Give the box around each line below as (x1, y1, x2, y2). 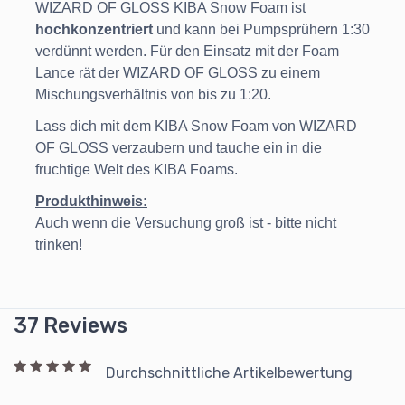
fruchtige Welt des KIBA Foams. (35, 161, 238, 177)
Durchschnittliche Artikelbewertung (106, 364, 353, 382)
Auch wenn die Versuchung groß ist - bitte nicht (35, 214, 336, 231)
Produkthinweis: (35, 193, 147, 209)
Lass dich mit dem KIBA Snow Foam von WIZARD (35, 118, 357, 134)
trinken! (35, 236, 82, 252)
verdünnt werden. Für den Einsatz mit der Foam (35, 43, 339, 60)
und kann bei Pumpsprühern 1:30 (153, 22, 370, 38)
